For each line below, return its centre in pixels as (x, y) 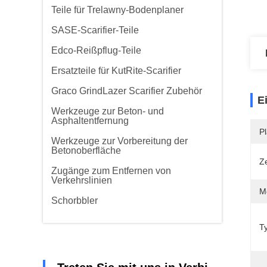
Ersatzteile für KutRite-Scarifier (116, 71)
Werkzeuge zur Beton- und (108, 111)
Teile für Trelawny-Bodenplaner (117, 10)
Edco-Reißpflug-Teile (96, 50)
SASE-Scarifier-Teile (95, 30)
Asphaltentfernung (90, 121)
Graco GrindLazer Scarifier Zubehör (127, 91)
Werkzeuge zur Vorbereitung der (119, 141)
